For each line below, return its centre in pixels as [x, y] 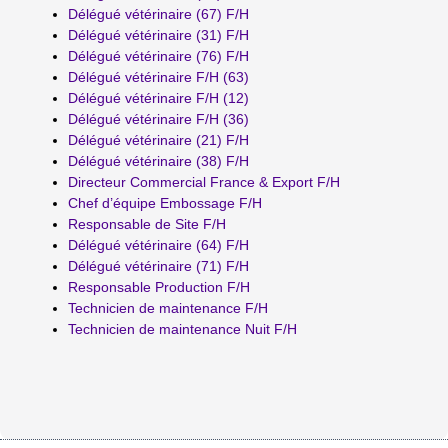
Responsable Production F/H [159, 286]
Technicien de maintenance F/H [168, 307]
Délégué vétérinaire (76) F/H [158, 55]
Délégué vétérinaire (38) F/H [158, 160]
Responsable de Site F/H [147, 223]
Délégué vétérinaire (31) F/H [158, 34]
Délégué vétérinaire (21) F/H [158, 139]
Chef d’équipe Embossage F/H [165, 202]
